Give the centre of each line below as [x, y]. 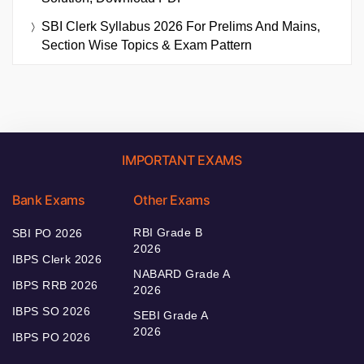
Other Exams [172, 199]
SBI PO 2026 [48, 233]
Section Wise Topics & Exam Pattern [147, 45]
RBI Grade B [168, 232]
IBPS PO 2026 [52, 337]
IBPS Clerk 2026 [57, 259]
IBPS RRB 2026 [55, 285]
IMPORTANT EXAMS [182, 160]
